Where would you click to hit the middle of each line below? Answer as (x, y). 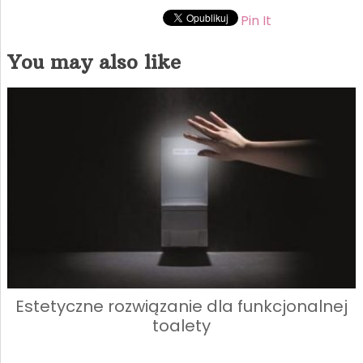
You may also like (94, 62)
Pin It (256, 21)
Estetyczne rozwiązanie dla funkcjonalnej (181, 306)
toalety (181, 325)
